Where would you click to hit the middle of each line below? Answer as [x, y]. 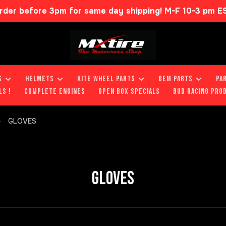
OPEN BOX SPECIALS [129, 92]
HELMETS [40, 79]
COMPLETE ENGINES [55, 92]
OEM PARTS [176, 79]
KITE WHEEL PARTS [106, 79]
